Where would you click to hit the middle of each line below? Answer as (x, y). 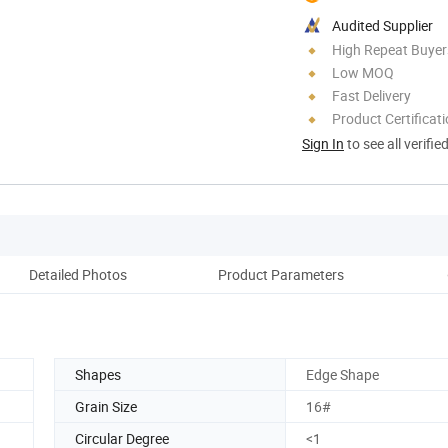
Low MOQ (363, 72)
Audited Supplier (382, 25)
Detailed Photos (78, 274)
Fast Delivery (371, 95)
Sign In (323, 143)
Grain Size (106, 406)
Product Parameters (281, 274)
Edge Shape (342, 374)
